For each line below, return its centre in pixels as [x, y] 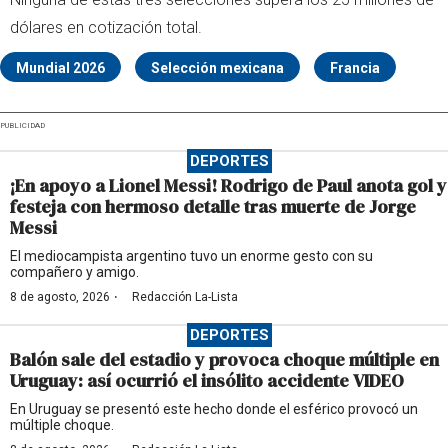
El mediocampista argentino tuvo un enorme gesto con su [191, 256]
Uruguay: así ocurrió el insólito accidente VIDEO [207, 381]
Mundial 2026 [60, 68]
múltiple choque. [62, 425]
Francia [355, 68]
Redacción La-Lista [185, 297]
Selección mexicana [217, 68]
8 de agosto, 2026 [60, 297]
